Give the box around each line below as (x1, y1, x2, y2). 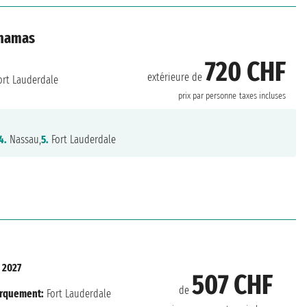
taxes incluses (239, 90, 286, 101)
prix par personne (178, 90, 237, 101)
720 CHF (205, 55, 286, 88)
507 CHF (191, 269, 273, 302)
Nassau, (7, 133, 42, 147)
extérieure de (147, 70, 206, 84)
